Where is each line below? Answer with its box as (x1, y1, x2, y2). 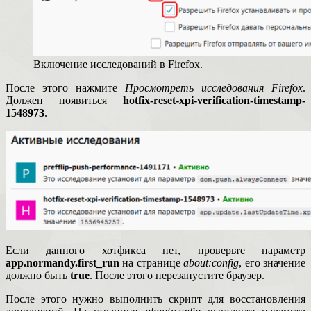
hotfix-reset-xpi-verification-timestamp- (123, 94, 305, 107)
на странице (119, 257, 184, 269)
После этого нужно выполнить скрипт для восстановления (6, 293, 305, 305)
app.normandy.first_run (6, 257, 119, 269)
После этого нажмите (6, 82, 125, 94)
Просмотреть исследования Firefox (125, 82, 303, 94)
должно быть (6, 269, 70, 282)
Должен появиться (6, 94, 123, 107)
